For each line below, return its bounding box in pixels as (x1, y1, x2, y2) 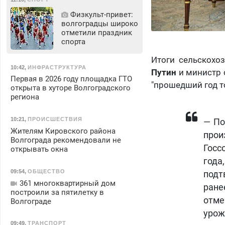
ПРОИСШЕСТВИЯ (27, 116, 82, 123)
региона (10, 92, 39, 102)
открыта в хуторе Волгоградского (10, 83, 131, 93)
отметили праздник (61, 28, 132, 38)
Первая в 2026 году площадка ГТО (10, 74, 132, 84)
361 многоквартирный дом (17, 178, 116, 188)
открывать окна (10, 144, 68, 154)
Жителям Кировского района (10, 126, 116, 136)
